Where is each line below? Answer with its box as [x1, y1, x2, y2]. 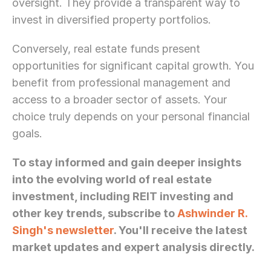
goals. [12, 127, 42, 140]
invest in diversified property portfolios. [12, 13, 211, 26]
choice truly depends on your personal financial [12, 110, 250, 123]
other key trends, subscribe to [12, 207, 177, 220]
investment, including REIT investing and [12, 190, 233, 203]
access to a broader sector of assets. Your [12, 93, 227, 106]
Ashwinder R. [177, 207, 247, 220]
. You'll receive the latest [114, 224, 247, 237]
